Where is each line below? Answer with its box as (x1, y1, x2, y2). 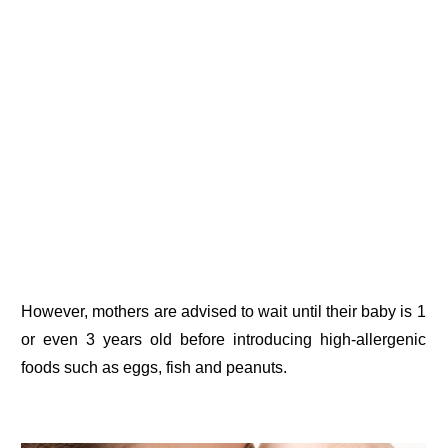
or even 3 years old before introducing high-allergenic (21, 331, 426, 349)
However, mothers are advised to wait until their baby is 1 (21, 303, 426, 321)
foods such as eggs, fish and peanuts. (21, 359, 288, 377)
